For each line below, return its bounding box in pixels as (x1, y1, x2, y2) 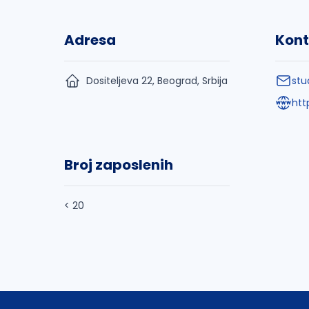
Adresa (64, 30, 116, 50)
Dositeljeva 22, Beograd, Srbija (86, 74, 228, 88)
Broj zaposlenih (64, 155, 173, 175)
